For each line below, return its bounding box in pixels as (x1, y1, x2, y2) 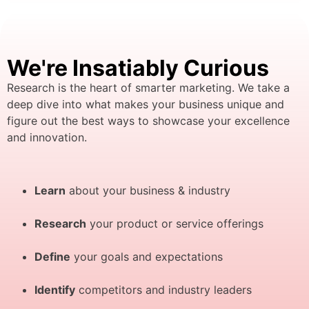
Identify (34, 282, 75, 297)
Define (34, 249, 70, 263)
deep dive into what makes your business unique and (7, 97, 284, 111)
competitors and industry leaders (75, 282, 252, 297)
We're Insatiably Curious (7, 54, 269, 81)
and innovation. (7, 130, 87, 144)
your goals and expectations (70, 249, 223, 263)
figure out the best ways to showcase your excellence (7, 114, 290, 128)
